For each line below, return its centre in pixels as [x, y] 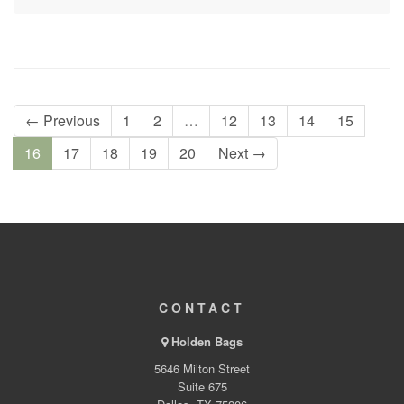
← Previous [63, 121]
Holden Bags [207, 342]
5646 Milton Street [202, 369]
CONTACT [202, 308]
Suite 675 [202, 387]
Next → [242, 153]
